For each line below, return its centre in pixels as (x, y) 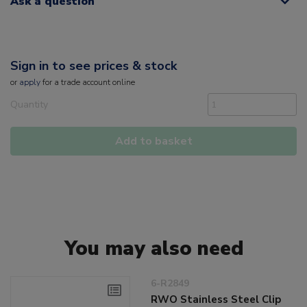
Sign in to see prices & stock (94, 65)
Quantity (29, 104)
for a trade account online (88, 82)
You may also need (153, 248)
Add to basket (153, 141)
